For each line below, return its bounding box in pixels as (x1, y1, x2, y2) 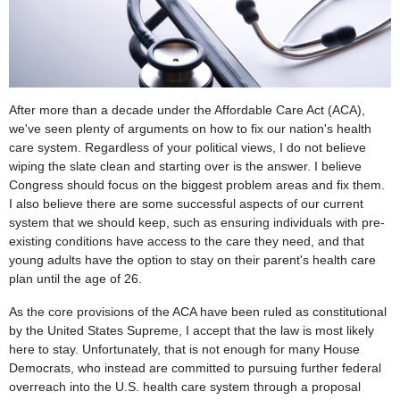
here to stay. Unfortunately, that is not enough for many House (9, 341, 360, 356)
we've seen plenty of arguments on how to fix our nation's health (9, 121, 371, 136)
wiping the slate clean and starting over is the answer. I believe (9, 158, 362, 173)
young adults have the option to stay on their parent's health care (9, 252, 376, 267)
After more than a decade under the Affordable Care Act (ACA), (9, 102, 365, 117)
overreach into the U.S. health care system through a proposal (9, 379, 361, 394)
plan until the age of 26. (9, 271, 142, 286)
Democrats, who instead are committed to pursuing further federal (9, 360, 381, 375)
